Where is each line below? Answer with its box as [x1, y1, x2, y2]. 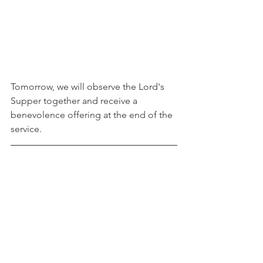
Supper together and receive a [11, 95, 140, 106]
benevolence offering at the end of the [11, 109, 175, 120]
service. [11, 123, 44, 134]
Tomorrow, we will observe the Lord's [11, 80, 167, 92]
